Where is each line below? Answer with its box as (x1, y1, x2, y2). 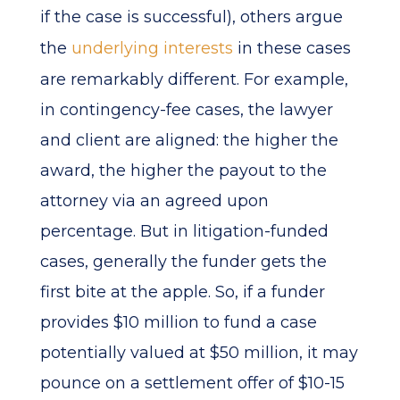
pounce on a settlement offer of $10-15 (39, 373, 345, 393)
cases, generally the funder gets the (39, 252, 327, 271)
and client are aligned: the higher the (39, 130, 338, 150)
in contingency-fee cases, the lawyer (39, 100, 333, 120)
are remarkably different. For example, (39, 70, 348, 89)
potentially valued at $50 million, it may (39, 343, 358, 362)
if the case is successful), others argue (39, 7, 343, 27)
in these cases (232, 38, 351, 58)
